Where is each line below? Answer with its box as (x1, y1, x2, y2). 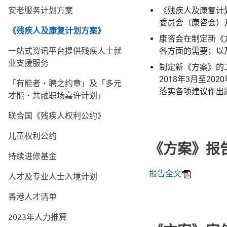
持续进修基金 (8, 150, 57, 161)
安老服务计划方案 (8, 5, 73, 15)
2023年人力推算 (8, 211, 67, 221)
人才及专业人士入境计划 (8, 171, 97, 181)
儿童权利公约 (8, 130, 57, 140)
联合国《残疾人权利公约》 (8, 110, 105, 120)
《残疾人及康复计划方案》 (8, 25, 105, 35)
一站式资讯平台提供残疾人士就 (8, 45, 122, 55)
